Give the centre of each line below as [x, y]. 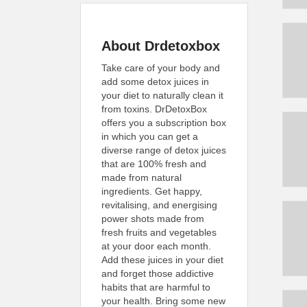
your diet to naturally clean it [162, 95]
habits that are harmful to [156, 287]
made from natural [142, 177]
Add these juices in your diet [162, 260]
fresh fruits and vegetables [159, 232]
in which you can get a [150, 136]
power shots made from [153, 219]
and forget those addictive [158, 273]
